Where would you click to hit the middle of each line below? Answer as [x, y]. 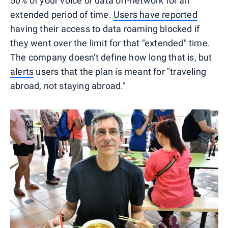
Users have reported [155, 14]
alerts [22, 71]
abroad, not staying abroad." [68, 85]
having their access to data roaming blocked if [105, 28]
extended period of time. [62, 14]
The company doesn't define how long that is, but [111, 57]
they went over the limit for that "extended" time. [110, 43]
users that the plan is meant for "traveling [120, 71]
